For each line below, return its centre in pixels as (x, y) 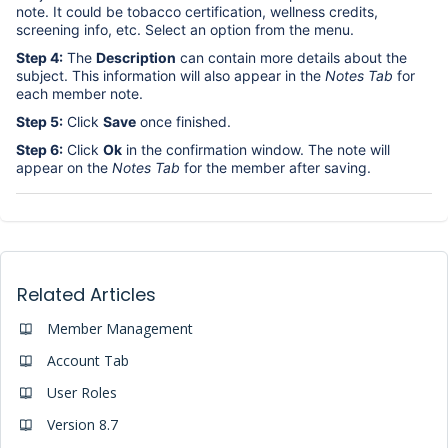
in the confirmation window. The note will (256, 150)
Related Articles (86, 294)
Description (136, 58)
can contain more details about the (291, 58)
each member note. (81, 94)
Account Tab (88, 360)
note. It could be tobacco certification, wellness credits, (197, 12)
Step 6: (39, 150)
